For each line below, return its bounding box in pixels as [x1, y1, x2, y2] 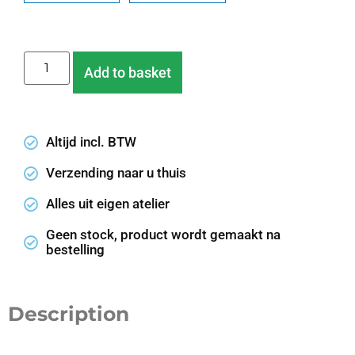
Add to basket [84, 64, 172, 82]
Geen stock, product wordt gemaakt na [45, 227, 281, 243]
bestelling [45, 242, 105, 258]
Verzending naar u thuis [45, 165, 186, 181]
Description [8, 302, 129, 326]
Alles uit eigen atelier [45, 196, 170, 212]
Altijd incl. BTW [45, 134, 136, 151]
